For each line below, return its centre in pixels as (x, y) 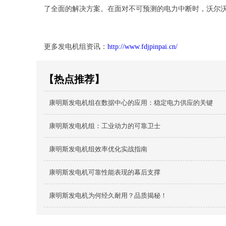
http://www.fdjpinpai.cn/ (143, 47)
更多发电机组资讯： (76, 47)
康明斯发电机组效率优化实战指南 (98, 149)
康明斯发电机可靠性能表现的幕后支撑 (105, 173)
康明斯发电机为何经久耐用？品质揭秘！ (108, 196)
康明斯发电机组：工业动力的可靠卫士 (105, 126)
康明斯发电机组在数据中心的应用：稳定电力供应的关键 (131, 103)
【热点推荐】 (74, 79)
